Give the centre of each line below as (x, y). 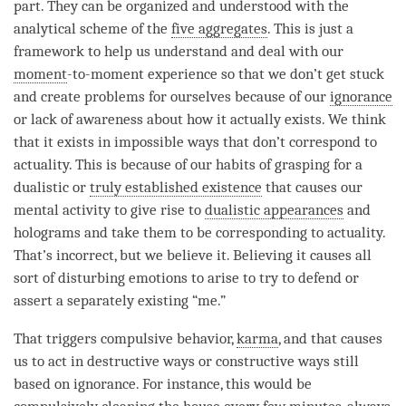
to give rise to (158, 210)
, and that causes (330, 339)
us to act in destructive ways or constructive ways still (186, 362)
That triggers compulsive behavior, (125, 339)
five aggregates (219, 29)
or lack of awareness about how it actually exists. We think (200, 120)
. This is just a (310, 29)
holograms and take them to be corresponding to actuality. (199, 233)
